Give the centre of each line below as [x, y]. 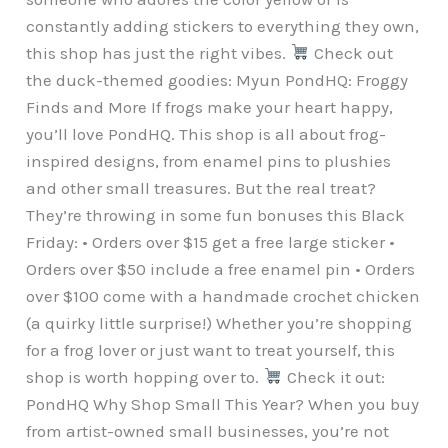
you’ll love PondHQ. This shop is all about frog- [206, 133]
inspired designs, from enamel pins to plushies [209, 160]
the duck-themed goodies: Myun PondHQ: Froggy [217, 79]
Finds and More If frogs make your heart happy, [210, 106]
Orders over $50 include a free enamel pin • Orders [221, 268]
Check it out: [333, 376]
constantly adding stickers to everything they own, [223, 25]
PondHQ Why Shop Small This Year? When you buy [223, 403]
